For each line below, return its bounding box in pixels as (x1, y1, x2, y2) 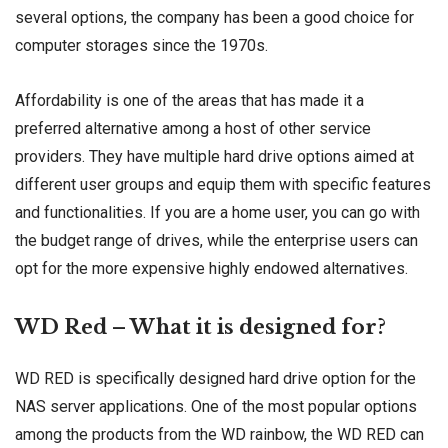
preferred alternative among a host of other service (15, 118, 371, 138)
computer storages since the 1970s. (15, 35, 268, 55)
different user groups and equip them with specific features (15, 174, 431, 194)
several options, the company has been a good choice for (15, 7, 414, 27)
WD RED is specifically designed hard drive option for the (15, 369, 416, 389)
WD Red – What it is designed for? (15, 314, 386, 340)
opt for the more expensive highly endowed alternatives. (15, 258, 408, 278)
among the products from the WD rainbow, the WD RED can (15, 425, 424, 445)
